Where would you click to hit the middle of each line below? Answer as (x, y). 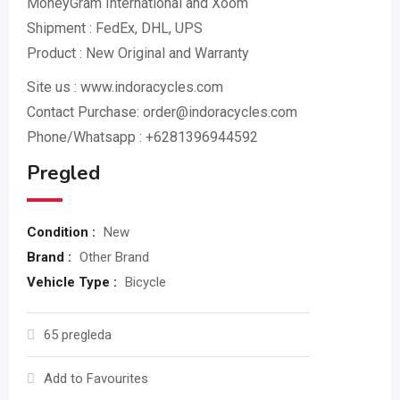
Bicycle (146, 282)
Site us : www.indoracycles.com (125, 87)
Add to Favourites (96, 379)
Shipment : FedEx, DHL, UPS (115, 28)
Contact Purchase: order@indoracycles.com (162, 112)
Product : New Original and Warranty (138, 53)
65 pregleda (78, 335)
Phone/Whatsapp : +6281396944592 (142, 137)
